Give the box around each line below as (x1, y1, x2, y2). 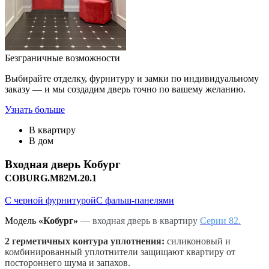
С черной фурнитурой (5, 195, 96, 206)
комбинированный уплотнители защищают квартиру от (5, 247, 235, 258)
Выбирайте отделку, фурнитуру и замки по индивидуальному (5, 73, 259, 83)
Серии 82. (200, 216, 241, 226)
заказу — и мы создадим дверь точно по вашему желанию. (5, 84, 246, 94)
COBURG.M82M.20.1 (5, 172, 97, 183)
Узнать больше (5, 104, 65, 115)
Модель (5, 216, 38, 226)
